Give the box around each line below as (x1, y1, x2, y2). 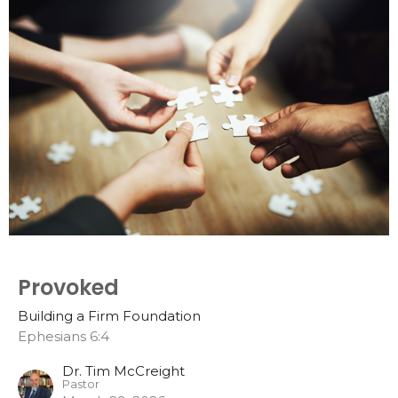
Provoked (18, 272, 119, 302)
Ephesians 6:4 (18, 327, 109, 345)
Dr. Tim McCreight (62, 362, 185, 379)
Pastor (62, 377, 99, 391)
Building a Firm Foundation (18, 306, 201, 324)
